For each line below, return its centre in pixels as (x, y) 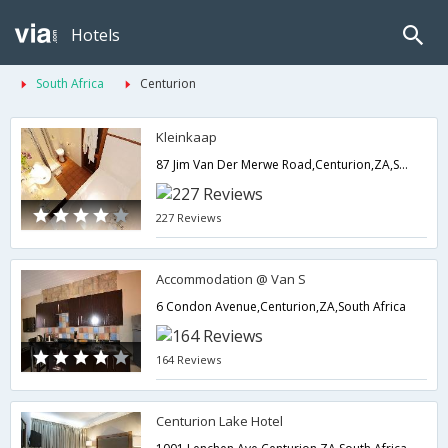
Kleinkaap (187, 137)
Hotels (95, 35)
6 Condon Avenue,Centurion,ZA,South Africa (281, 306)
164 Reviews (189, 359)
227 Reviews (189, 217)
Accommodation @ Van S (231, 279)
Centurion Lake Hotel (220, 421)
